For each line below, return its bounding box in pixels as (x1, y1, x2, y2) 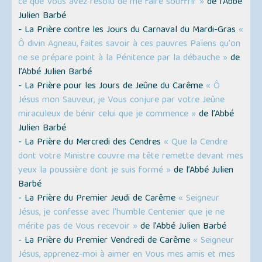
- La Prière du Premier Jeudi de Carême (18, 191, 179, 208)
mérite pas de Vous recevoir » (18, 219, 138, 236)
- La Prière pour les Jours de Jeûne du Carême (18, 78, 206, 95)
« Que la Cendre (164, 135, 228, 151)
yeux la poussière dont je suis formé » (18, 163, 171, 180)
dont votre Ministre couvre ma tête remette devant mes (18, 149, 244, 166)
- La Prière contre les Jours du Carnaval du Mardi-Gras (18, 22, 239, 39)
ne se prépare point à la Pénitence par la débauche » (18, 50, 228, 67)
